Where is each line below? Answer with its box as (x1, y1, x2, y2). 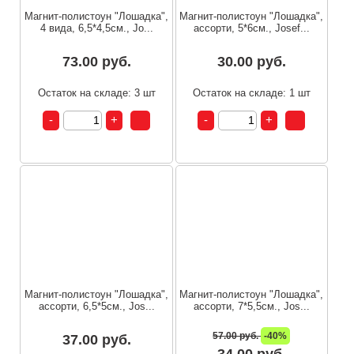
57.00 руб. (213, 330, 262, 342)
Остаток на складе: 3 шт (37, 86, 156, 99)
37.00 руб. (62, 332, 131, 348)
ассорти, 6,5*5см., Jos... (38, 300, 155, 313)
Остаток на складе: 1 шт (192, 86, 311, 99)
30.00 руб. (217, 53, 286, 70)
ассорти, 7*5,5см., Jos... (193, 300, 310, 313)
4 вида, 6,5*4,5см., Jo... (40, 21, 153, 34)
